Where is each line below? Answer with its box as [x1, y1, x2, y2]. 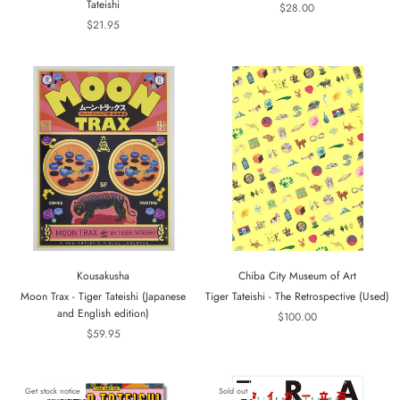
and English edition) [57, 305, 149, 322]
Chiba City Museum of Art [237, 268, 356, 285]
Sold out [219, 385, 247, 397]
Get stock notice [25, 385, 80, 397]
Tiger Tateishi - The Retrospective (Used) [204, 288, 389, 305]
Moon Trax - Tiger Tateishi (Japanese [21, 288, 186, 305]
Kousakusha [77, 268, 129, 285]
